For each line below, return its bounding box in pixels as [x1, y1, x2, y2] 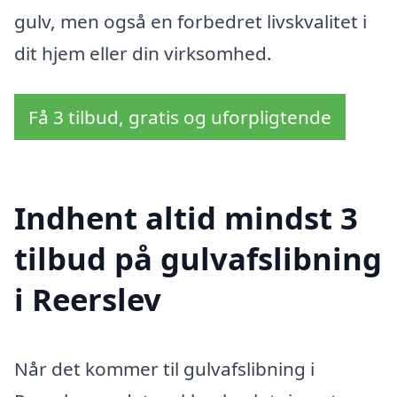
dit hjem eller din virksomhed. [14, 41, 272, 66]
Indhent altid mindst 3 [14, 196, 358, 238]
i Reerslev [14, 277, 161, 320]
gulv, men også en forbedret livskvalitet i [14, 9, 367, 35]
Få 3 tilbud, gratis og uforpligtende [28, 104, 331, 129]
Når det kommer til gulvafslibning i [14, 355, 315, 381]
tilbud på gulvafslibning [14, 237, 382, 279]
